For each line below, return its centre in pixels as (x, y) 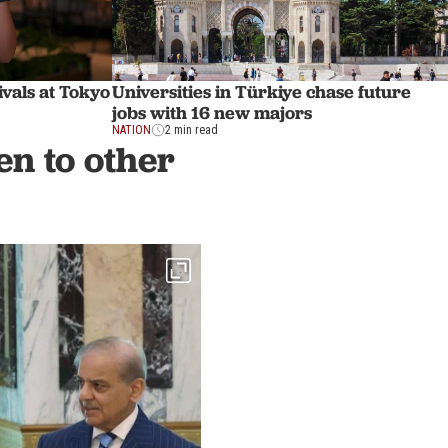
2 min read (191, 130)
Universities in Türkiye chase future (261, 92)
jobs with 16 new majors (212, 113)
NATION (131, 130)
